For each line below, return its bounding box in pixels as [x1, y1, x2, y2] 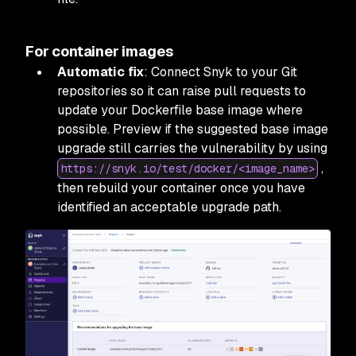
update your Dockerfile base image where [57, 101, 303, 118]
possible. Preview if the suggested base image [57, 120, 328, 137]
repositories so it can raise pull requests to [57, 82, 306, 99]
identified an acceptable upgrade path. [57, 198, 281, 215]
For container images [25, 41, 173, 60]
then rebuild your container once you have [57, 179, 305, 196]
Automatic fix [57, 63, 144, 80]
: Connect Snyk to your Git [144, 63, 297, 80]
